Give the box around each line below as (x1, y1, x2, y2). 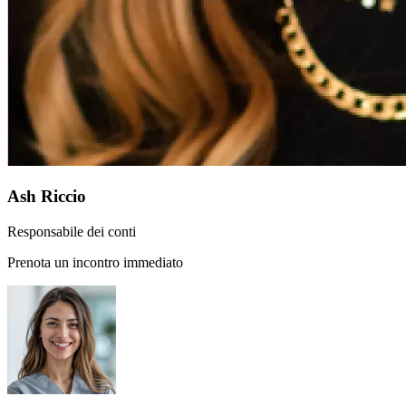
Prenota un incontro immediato (7, 254, 183, 270)
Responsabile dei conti (7, 223, 136, 239)
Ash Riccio (7, 187, 86, 206)
